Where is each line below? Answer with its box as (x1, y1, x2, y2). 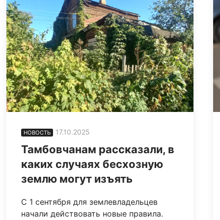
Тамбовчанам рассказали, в (21, 143, 175, 156)
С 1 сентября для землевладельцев (21, 197, 158, 207)
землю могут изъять (21, 172, 133, 186)
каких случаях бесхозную (21, 158, 164, 171)
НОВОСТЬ (24, 129, 51, 137)
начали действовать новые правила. (21, 209, 164, 219)
